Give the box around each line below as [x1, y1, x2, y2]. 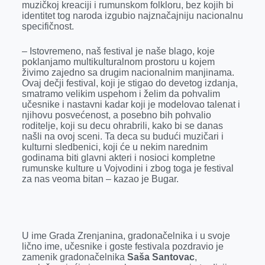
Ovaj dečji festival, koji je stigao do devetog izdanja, [21, 78, 238, 88]
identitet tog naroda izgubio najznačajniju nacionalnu [21, 11, 243, 21]
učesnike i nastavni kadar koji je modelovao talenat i [21, 99, 240, 109]
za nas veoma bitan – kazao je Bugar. [21, 174, 179, 184]
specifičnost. [21, 21, 74, 31]
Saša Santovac [127, 252, 195, 262]
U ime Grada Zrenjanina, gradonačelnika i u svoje [21, 231, 230, 241]
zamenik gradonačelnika [21, 252, 127, 262]
